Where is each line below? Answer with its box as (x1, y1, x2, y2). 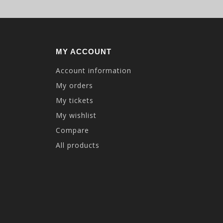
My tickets (56, 96, 94, 105)
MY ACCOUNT (56, 47, 111, 56)
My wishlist (56, 111, 97, 120)
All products (56, 140, 100, 150)
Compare (56, 125, 89, 135)
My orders (56, 81, 93, 90)
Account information (56, 66, 131, 75)
